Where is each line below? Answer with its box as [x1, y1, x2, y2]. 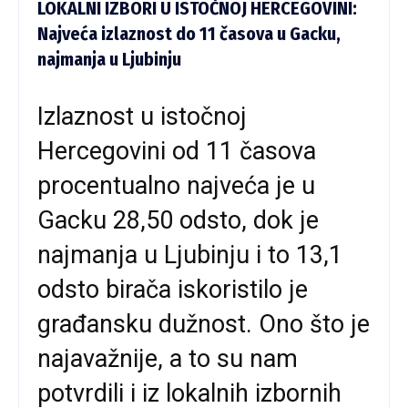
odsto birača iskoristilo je [37, 274, 308, 304]
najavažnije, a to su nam [37, 343, 298, 373]
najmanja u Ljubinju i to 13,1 [37, 240, 342, 270]
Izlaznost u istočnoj [37, 101, 247, 131]
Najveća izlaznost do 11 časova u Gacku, [37, 22, 341, 45]
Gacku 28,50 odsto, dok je [37, 205, 319, 235]
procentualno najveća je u [37, 170, 315, 200]
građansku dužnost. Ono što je [37, 309, 370, 339]
